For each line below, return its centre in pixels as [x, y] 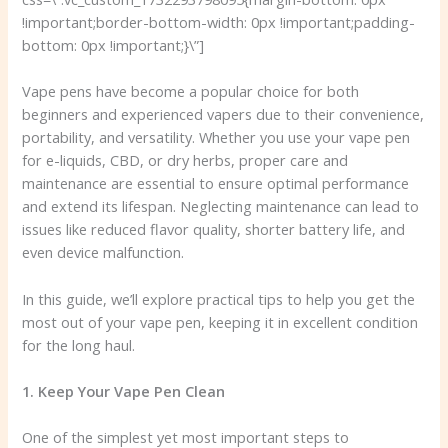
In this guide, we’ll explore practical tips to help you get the [219, 298]
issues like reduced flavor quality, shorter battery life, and [214, 229]
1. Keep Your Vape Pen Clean [124, 390]
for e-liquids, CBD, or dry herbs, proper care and [185, 160]
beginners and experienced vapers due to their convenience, [223, 114]
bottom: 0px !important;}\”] [113, 44]
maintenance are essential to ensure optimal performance [216, 183]
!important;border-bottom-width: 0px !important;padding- [219, 21]
